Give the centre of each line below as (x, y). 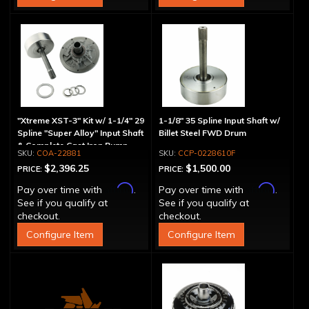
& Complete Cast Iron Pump (73, 145)
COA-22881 (59, 153)
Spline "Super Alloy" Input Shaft (80, 133)
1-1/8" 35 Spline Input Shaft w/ (219, 120)
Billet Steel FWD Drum (202, 133)
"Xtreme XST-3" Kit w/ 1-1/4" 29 (81, 120)
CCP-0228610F (206, 153)
